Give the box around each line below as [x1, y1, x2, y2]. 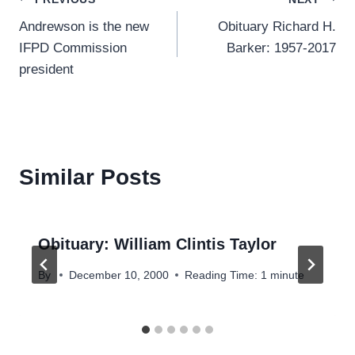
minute [270, 269, 305, 281]
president [19, 62, 74, 78]
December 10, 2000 [69, 269, 170, 281]
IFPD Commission [19, 40, 127, 56]
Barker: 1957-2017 [227, 40, 336, 56]
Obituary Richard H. [218, 19, 336, 35]
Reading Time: [185, 269, 258, 281]
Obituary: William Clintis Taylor [38, 235, 277, 254]
